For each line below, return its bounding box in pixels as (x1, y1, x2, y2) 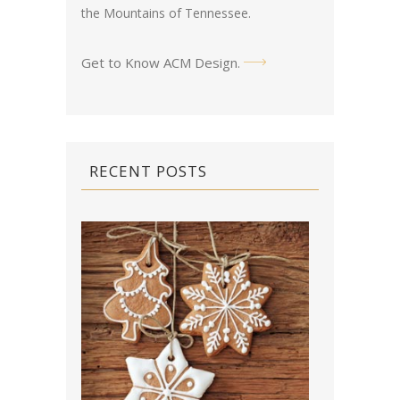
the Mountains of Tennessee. (81, 4, 251, 22)
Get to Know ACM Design (81, 54, 237, 72)
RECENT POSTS (89, 161, 207, 182)
